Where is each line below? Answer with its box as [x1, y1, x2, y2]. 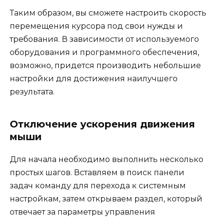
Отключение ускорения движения [10, 118, 195, 130]
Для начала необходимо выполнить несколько [10, 155, 203, 164]
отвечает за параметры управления [10, 207, 155, 217]
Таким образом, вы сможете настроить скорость [10, 8, 206, 18]
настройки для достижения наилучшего [10, 74, 178, 84]
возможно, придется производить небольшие [10, 61, 201, 71]
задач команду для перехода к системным [10, 181, 186, 191]
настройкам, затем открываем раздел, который [10, 194, 202, 204]
